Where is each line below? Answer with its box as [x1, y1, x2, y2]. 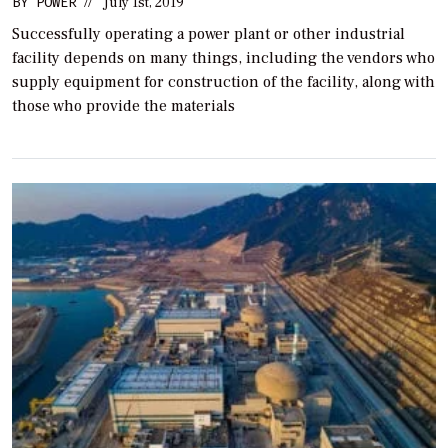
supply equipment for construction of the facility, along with [12, 71, 435, 92]
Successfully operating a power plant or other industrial [12, 23, 405, 44]
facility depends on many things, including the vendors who [12, 47, 435, 68]
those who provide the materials [12, 95, 235, 116]
